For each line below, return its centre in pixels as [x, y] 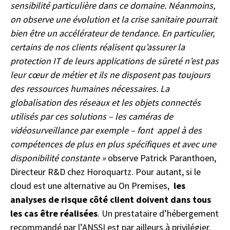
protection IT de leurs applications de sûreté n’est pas [114, 61]
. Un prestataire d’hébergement [158, 213]
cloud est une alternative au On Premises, [91, 185]
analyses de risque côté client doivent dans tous [111, 199]
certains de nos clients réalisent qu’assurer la [98, 47]
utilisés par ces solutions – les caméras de [92, 116]
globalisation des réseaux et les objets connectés [106, 102]
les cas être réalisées [54, 213]
